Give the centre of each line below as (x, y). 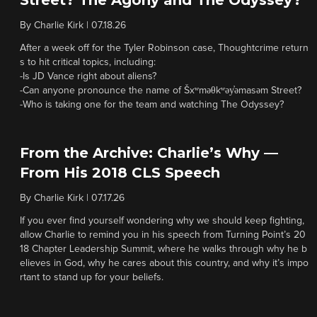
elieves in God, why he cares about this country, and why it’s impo (164, 263)
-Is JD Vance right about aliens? (88, 76)
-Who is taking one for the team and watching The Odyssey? (152, 105)
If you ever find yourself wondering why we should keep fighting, (162, 221)
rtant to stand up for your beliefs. (92, 277)
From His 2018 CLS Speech (120, 173)
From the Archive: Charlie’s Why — (149, 153)
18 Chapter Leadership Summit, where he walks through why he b (163, 249)
